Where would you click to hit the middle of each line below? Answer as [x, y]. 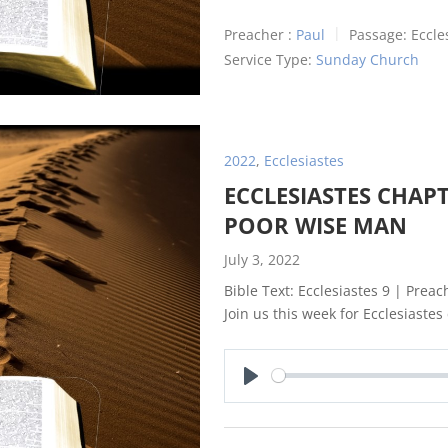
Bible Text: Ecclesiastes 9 [307, 290]
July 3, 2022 [262, 259]
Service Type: [268, 59]
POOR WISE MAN [315, 224]
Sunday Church [367, 59]
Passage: [378, 34]
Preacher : [258, 34]
